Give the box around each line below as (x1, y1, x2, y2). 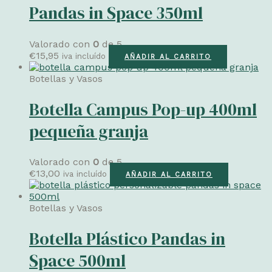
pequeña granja (29, 119, 148, 143)
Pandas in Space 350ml (29, 1, 203, 25)
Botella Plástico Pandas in (29, 227, 225, 251)
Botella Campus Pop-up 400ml (29, 97, 257, 121)
